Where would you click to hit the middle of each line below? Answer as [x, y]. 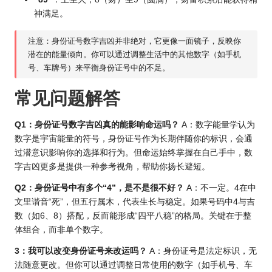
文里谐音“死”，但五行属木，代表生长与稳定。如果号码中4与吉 [135, 202]
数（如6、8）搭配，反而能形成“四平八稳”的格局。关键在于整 [133, 216]
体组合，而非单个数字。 [61, 229]
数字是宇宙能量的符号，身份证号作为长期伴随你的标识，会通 [134, 138]
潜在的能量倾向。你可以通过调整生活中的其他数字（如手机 [135, 54]
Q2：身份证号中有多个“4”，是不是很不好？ [99, 188]
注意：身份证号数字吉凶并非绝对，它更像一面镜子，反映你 [135, 41]
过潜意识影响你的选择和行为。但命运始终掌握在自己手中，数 [134, 152]
